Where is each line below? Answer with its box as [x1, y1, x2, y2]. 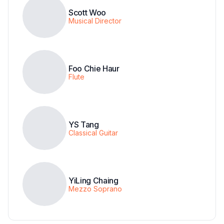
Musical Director [68, 16, 121, 25]
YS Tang [68, 119, 99, 129]
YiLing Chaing [68, 175, 118, 185]
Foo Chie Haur [68, 63, 119, 73]
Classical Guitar [68, 128, 118, 137]
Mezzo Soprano [68, 184, 122, 193]
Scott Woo [68, 7, 106, 17]
